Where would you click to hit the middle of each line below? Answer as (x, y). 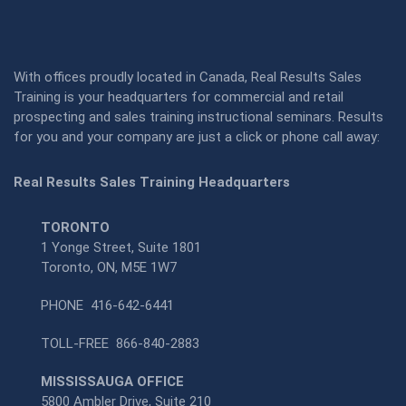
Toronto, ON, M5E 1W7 (109, 268)
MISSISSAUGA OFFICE (112, 382)
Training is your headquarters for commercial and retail (179, 97)
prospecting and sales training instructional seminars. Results (198, 117)
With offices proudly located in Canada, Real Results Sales (188, 77)
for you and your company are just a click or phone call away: (197, 137)
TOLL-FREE (78, 344)
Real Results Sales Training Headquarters (152, 183)
